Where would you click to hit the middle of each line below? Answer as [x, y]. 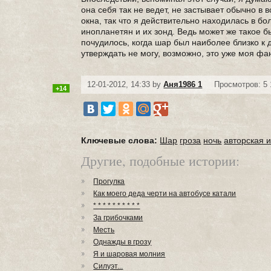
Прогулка [109, 181]
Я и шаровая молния [129, 254]
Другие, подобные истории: [161, 161]
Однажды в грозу [122, 242]
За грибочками [118, 218]
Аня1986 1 [183, 84]
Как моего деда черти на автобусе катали [165, 194]
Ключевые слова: [119, 140]
